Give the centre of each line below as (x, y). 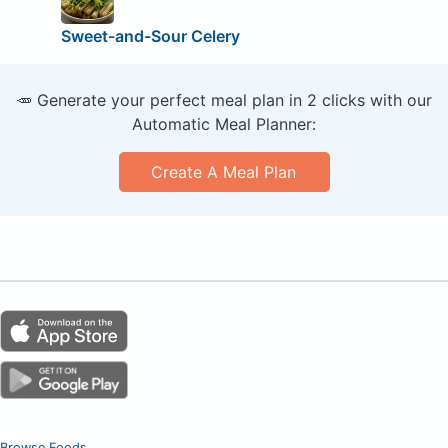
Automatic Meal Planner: (224, 123)
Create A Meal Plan (224, 171)
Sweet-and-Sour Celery (150, 35)
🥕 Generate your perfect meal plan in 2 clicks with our (224, 99)
